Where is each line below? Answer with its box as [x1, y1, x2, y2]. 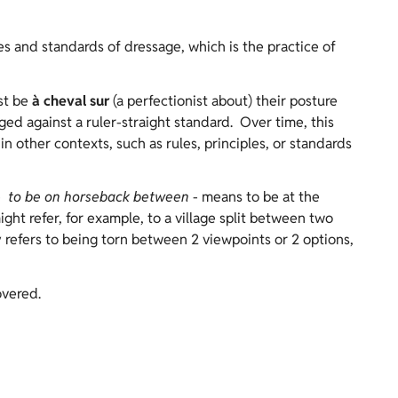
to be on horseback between [8, 187, 189, 207]
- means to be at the [189, 187, 320, 207]
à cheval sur [32, 91, 109, 110]
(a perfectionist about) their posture [109, 91, 338, 110]
